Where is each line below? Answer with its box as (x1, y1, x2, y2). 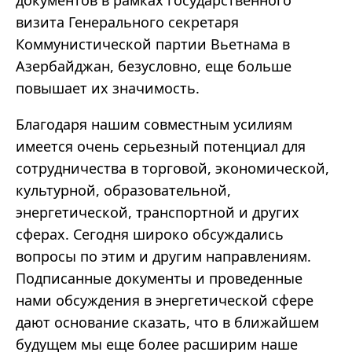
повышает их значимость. (16, 79, 200, 98)
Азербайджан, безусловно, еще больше (16, 57, 291, 76)
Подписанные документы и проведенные (16, 269, 302, 288)
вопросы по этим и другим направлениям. (16, 247, 311, 266)
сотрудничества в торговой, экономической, (16, 159, 329, 178)
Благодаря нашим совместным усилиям (16, 115, 292, 134)
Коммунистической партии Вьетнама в (16, 35, 290, 54)
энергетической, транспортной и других (16, 203, 299, 222)
